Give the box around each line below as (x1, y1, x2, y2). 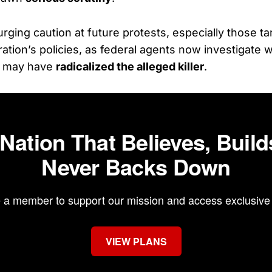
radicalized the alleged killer (56, 59, 204, 73)
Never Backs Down (41, 150, 231, 182)
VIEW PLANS (105, 234, 167, 248)
